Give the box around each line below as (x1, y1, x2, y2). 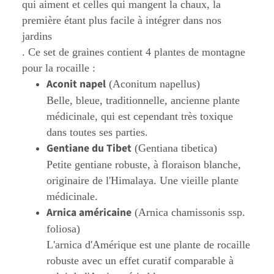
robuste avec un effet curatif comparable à (46, 254, 234, 267)
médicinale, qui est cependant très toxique (46, 109, 233, 122)
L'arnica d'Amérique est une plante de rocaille (46, 238, 250, 251)
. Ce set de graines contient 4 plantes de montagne (22, 45, 245, 58)
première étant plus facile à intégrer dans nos (22, 13, 221, 26)
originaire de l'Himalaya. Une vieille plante (46, 174, 239, 187)
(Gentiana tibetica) (131, 141, 217, 154)
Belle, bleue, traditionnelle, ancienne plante (46, 94, 240, 106)
